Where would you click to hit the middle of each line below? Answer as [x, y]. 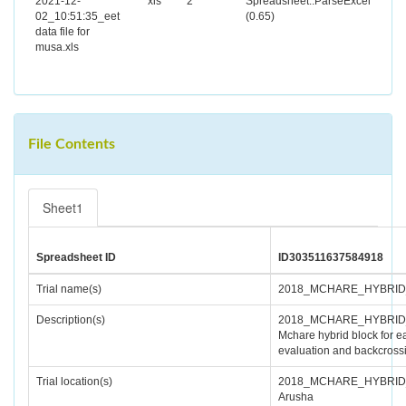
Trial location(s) [74, 382]
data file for [63, 32]
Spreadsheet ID [76, 257]
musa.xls [57, 47]
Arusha [296, 397]
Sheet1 [63, 208]
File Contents [72, 144]
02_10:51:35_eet [77, 16]
